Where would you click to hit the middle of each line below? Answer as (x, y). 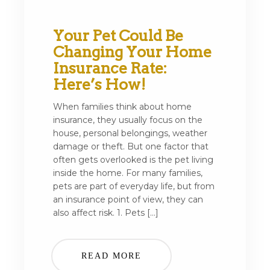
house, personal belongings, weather (130, 133)
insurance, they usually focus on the (128, 120)
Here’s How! (99, 84)
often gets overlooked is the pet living (133, 160)
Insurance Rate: (110, 68)
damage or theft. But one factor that (131, 146)
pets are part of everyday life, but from (134, 186)
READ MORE (112, 256)
